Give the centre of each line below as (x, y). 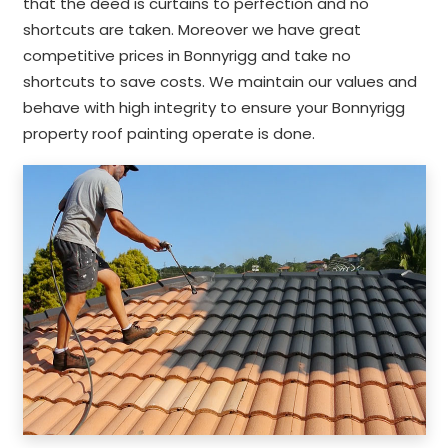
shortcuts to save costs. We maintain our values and (219, 81)
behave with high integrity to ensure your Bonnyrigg (213, 107)
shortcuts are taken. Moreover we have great (191, 29)
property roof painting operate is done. (168, 133)
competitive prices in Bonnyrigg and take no (186, 55)
